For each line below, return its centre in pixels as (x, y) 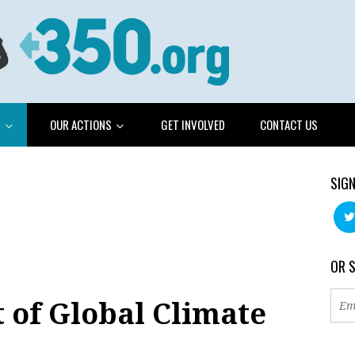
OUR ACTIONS (82, 124)
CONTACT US (289, 124)
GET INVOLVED (193, 124)
